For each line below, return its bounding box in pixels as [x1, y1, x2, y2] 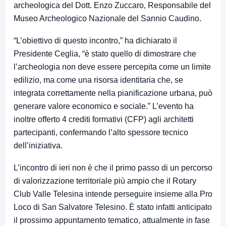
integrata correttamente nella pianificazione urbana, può [14, 89, 212, 98]
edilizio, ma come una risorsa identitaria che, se [14, 76, 183, 85]
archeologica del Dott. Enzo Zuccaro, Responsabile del [14, 1, 211, 10]
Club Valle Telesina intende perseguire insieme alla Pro [14, 190, 212, 199]
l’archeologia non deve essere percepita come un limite [14, 63, 211, 72]
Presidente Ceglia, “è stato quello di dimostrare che [14, 49, 196, 59]
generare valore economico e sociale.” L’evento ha [14, 102, 194, 111]
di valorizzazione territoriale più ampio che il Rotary [14, 177, 196, 186]
